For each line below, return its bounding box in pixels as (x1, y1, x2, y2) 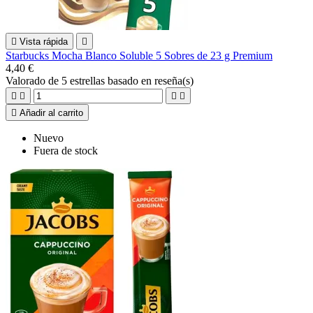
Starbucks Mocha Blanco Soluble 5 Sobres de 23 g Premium (6, 49, 272, 61)
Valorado (6, 74, 48, 87)
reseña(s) (154, 74, 194, 87)
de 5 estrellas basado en (48, 74, 154, 87)
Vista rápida (20, 36, 68, 47)
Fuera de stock (34, 144, 98, 156)
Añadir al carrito (20, 107, 83, 118)
